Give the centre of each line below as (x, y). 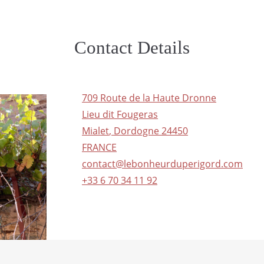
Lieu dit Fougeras (120, 115)
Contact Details (132, 48)
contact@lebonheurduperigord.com (162, 164)
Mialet (95, 131)
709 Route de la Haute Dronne (149, 98)
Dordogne (136, 131)
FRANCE (99, 148)
